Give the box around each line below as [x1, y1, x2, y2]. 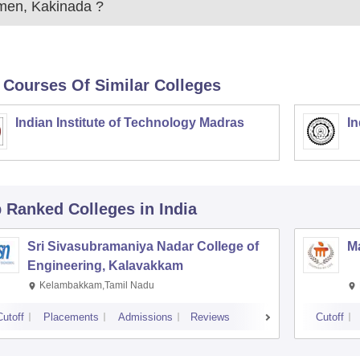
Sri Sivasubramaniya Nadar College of [27, 239, 259, 253]
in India [139, 200, 197, 218]
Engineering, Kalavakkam [27, 259, 183, 272]
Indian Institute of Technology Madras [14, 116, 244, 129]
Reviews [190, 311, 230, 323]
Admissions [117, 311, 173, 323]
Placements [43, 311, 99, 323]
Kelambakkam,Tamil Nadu [39, 280, 154, 291]
